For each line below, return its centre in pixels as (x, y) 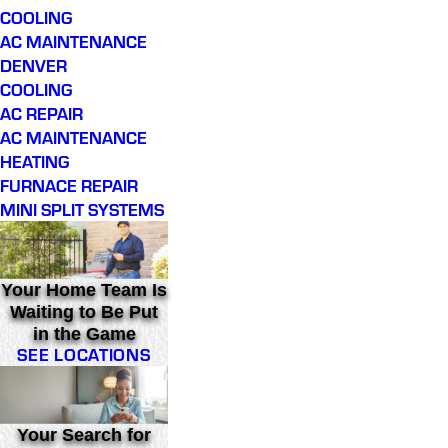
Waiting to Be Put (84, 312)
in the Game (84, 334)
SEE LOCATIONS (84, 354)
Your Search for (84, 434)
